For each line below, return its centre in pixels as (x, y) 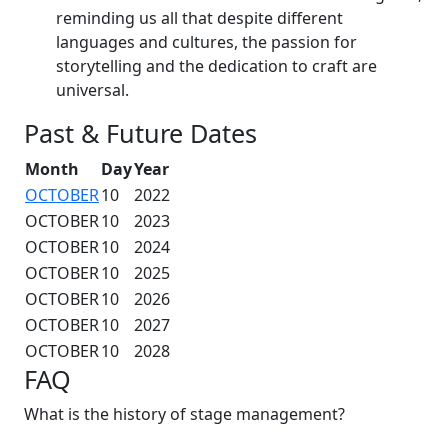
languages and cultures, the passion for (206, 41)
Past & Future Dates (140, 132)
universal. (92, 89)
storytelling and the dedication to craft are (216, 65)
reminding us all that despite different (199, 17)
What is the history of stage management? (184, 413)
